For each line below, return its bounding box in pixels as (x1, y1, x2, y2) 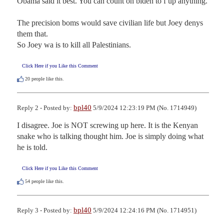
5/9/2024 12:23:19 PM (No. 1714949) (91, 103, 196, 111)
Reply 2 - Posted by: (17, 103, 73, 111)
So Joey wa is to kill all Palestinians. (17, 40, 131, 49)
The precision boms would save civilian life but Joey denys (17, 18, 203, 27)
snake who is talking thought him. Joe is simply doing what (17, 131, 203, 140)
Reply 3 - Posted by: (17, 206, 73, 214)
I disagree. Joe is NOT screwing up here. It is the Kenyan (17, 120, 198, 129)
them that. (17, 29, 50, 38)
